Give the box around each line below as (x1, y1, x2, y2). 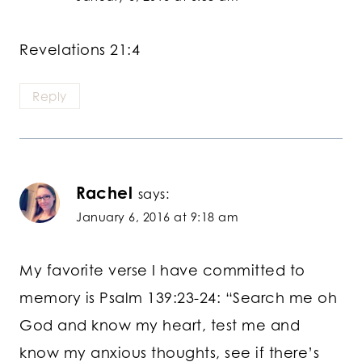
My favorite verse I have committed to (19, 260, 305, 279)
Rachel (76, 183, 133, 204)
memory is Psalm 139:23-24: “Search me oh (19, 288, 337, 306)
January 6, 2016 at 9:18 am (76, 210, 238, 225)
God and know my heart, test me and (19, 315, 300, 334)
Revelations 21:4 (19, 40, 140, 58)
